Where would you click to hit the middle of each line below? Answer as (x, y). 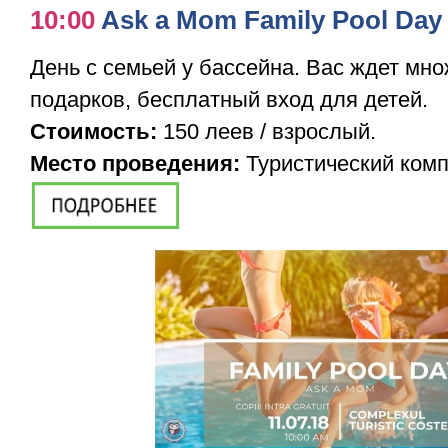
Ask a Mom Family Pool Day (271, 20)
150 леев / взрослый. (269, 132)
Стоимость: (96, 132)
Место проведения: (135, 164)
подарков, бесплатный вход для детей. (229, 100)
